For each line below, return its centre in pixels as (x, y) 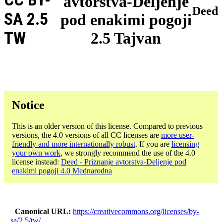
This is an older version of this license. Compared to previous (107, 126)
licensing (185, 144)
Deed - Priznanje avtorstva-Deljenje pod (124, 162)
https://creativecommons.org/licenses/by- (136, 211)
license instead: (36, 162)
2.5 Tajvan (126, 38)
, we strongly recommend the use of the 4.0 (128, 153)
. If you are (153, 144)
